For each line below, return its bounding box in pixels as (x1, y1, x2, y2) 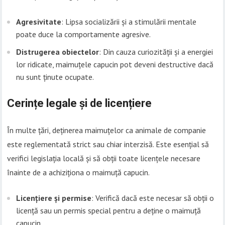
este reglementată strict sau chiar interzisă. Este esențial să (7, 139, 209, 150)
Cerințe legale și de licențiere (7, 97, 152, 110)
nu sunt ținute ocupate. (16, 72, 94, 82)
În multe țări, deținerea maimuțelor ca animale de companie (7, 125, 206, 136)
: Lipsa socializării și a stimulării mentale (61, 17, 197, 27)
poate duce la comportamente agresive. (16, 29, 151, 40)
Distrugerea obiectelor (16, 47, 99, 57)
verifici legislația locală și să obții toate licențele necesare (7, 153, 201, 164)
